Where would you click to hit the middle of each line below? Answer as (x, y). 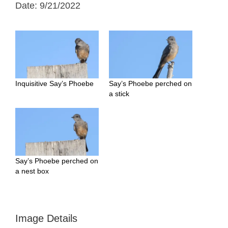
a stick (119, 94)
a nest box (32, 171)
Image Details (46, 218)
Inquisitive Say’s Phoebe (54, 84)
